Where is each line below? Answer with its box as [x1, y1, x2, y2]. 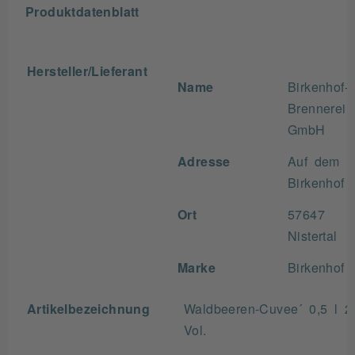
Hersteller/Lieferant [27, 64, 147, 77]
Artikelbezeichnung [27, 302, 151, 315]
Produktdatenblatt [25, 5, 139, 17]
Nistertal [288, 229, 338, 242]
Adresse [177, 155, 231, 167]
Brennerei [288, 101, 346, 114]
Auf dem [288, 155, 340, 167]
